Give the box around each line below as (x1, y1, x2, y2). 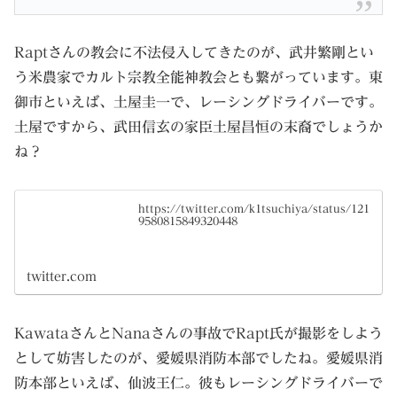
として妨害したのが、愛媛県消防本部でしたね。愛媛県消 (14, 351, 383, 366)
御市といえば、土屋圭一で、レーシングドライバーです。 (14, 95, 383, 110)
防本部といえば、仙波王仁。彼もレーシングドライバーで (14, 376, 383, 391)
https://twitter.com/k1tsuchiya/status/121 (138, 202, 370, 214)
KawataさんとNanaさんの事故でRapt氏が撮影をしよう (14, 326, 383, 341)
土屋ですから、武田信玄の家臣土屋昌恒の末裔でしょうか (14, 120, 383, 135)
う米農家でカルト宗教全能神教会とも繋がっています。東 (14, 70, 383, 85)
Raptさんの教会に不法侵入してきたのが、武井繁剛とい (14, 45, 374, 60)
